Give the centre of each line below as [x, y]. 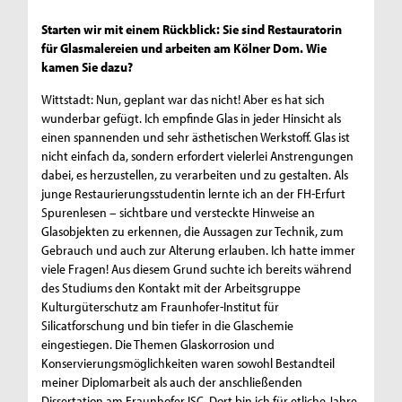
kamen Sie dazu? [89, 67]
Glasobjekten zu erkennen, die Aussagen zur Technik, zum [193, 232]
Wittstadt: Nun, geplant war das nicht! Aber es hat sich [184, 100]
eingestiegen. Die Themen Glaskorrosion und [158, 345]
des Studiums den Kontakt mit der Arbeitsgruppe [171, 288]
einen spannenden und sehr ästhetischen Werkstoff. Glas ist [196, 137]
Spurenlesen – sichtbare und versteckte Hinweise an [179, 213]
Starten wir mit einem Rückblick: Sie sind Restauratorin [192, 30]
